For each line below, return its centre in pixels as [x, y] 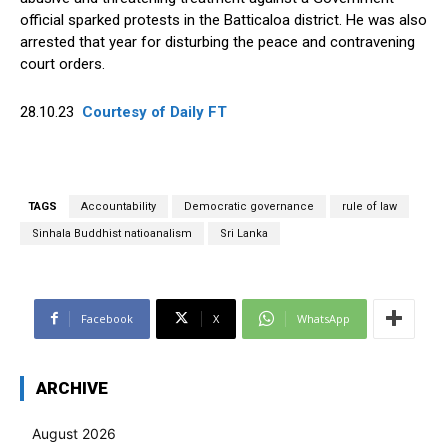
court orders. [62, 63]
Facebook [106, 318]
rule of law [369, 206]
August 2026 [74, 433]
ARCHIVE [72, 387]
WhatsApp [323, 318]
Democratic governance [249, 206]
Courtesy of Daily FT [152, 111]
